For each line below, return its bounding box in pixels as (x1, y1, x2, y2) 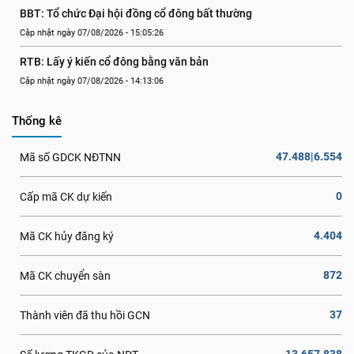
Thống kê (12, 114, 62, 128)
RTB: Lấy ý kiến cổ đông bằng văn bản (20, 55, 209, 68)
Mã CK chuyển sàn (20, 269, 111, 282)
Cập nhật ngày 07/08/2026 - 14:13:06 (20, 76, 164, 86)
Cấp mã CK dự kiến (20, 190, 112, 203)
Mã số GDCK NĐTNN (20, 150, 121, 164)
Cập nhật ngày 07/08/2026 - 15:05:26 (20, 28, 164, 38)
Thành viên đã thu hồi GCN (20, 308, 150, 322)
